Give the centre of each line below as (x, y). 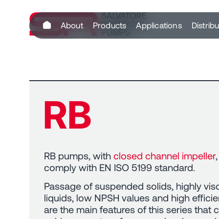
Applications (159, 25)
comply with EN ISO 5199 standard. (120, 167)
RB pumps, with (79, 155)
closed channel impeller (164, 155)
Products (109, 25)
